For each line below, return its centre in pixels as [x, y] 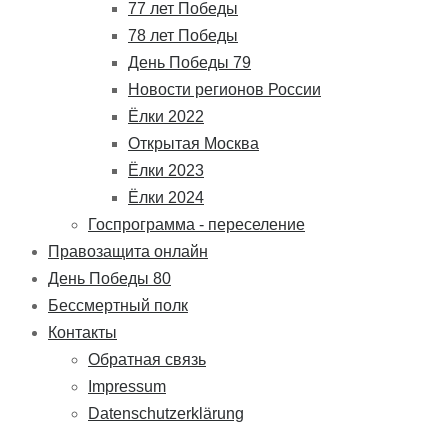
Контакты [82, 332]
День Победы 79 [189, 62]
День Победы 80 [109, 278]
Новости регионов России [224, 89]
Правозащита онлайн [128, 251]
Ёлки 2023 [166, 170]
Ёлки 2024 [166, 197]
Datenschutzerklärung [166, 413]
